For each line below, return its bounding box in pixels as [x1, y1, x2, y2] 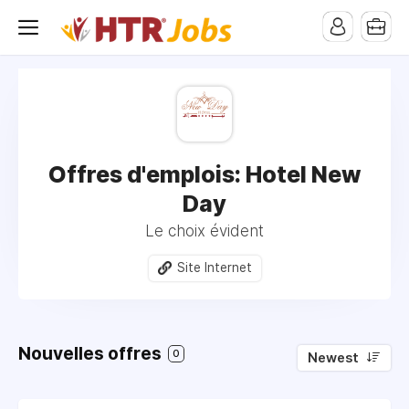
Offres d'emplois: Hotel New [47, 161, 362, 188]
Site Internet [176, 260, 252, 275]
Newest [308, 349, 359, 366]
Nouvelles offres [18, 342, 165, 364]
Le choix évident [145, 222, 264, 240]
